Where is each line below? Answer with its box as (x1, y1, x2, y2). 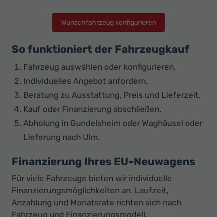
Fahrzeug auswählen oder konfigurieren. (23, 62, 176, 72)
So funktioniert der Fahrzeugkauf (12, 43, 189, 56)
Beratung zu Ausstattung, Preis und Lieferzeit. (23, 90, 201, 100)
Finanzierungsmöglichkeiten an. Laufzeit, (12, 186, 169, 196)
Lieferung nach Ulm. (23, 132, 100, 142)
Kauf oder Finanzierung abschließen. (23, 104, 161, 114)
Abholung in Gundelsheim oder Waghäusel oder (23, 118, 202, 128)
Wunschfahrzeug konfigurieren (61, 18, 156, 27)
